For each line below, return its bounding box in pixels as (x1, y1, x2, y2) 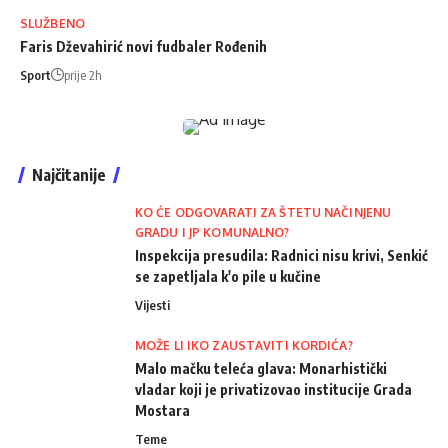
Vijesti (135, 296, 170, 313)
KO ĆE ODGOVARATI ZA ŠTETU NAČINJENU (135, 204, 392, 220)
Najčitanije (32, 164, 106, 185)
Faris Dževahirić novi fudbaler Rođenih (20, 37, 267, 55)
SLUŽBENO (20, 15, 85, 31)
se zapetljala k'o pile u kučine (135, 267, 321, 285)
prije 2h (64, 66, 102, 83)
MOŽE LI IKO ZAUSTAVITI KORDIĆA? (135, 337, 353, 353)
